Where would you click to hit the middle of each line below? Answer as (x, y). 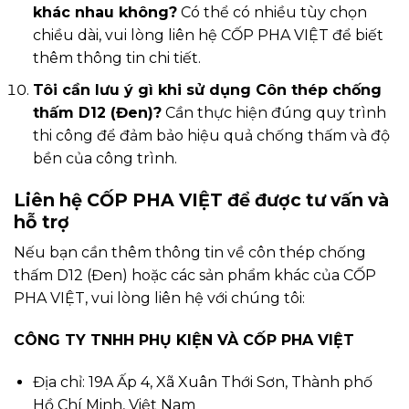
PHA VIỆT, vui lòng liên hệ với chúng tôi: (159, 299)
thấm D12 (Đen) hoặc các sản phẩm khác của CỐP (195, 276)
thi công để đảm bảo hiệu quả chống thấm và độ (211, 135)
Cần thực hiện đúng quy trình (273, 112)
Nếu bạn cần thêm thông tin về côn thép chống (190, 253)
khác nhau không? (105, 13)
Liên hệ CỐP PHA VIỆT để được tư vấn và (201, 199)
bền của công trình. (105, 158)
